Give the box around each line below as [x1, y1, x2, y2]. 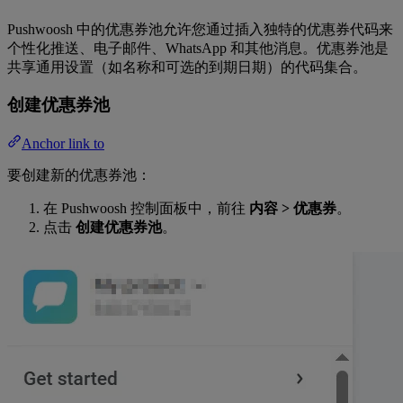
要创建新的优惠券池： [7, 167, 151, 184]
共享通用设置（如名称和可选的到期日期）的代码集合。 [7, 58, 367, 75]
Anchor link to [22, 136, 104, 152]
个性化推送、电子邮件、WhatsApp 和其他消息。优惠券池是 [7, 40, 389, 56]
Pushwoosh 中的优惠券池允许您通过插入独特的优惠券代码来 [7, 21, 393, 37]
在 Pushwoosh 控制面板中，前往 [43, 201, 249, 217]
